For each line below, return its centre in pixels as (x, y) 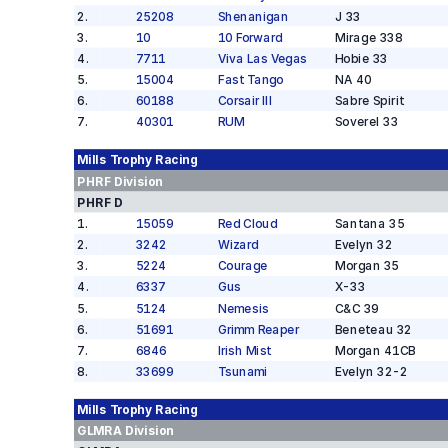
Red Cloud (247, 223)
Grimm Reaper (258, 329)
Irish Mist (244, 350)
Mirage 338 (368, 37)
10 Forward (249, 37)
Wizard (237, 244)
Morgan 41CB (375, 350)
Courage (242, 265)
